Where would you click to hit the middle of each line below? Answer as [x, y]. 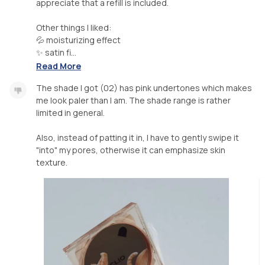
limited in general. [70, 113]
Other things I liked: [74, 28]
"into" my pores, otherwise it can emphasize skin [131, 150]
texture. [52, 163]
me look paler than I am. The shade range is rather [133, 101]
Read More [59, 66]
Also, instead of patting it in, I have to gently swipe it [138, 138]
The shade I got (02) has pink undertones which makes [144, 88]
